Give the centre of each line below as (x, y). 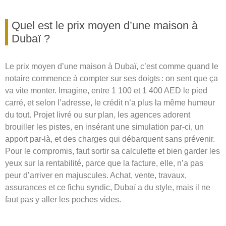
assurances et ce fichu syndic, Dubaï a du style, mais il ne (108, 188)
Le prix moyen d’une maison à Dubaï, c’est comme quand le (112, 67)
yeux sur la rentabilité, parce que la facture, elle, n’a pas (104, 163)
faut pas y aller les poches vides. (63, 200)
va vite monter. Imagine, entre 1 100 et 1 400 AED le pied (106, 91)
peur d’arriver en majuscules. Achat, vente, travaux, (96, 176)
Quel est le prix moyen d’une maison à (105, 26)
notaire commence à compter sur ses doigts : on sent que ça (111, 79)
